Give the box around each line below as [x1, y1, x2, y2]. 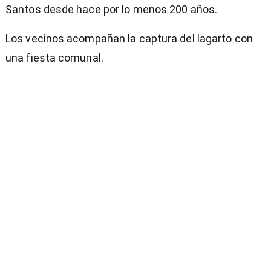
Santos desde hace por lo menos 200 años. [5, 2, 218, 16]
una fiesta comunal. [5, 51, 103, 64]
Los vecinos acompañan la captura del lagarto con [5, 31, 253, 45]
